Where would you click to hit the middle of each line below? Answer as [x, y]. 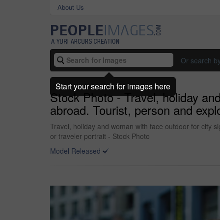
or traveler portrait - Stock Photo [100, 136]
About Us [71, 7]
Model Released [75, 151]
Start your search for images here [113, 86]
